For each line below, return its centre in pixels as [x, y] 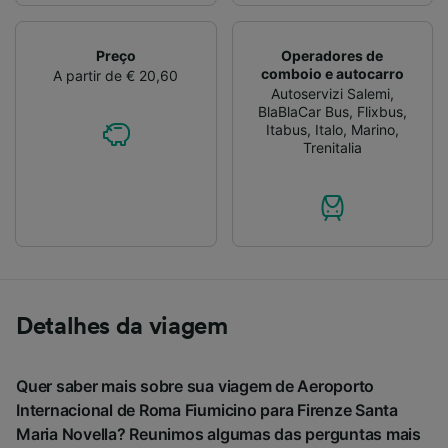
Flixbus [379, 111]
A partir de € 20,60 [116, 75]
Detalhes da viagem [122, 326]
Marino [372, 129]
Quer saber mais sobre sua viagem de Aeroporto [195, 385]
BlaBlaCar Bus [303, 111]
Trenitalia [332, 147]
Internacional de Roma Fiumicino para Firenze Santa [207, 409]
